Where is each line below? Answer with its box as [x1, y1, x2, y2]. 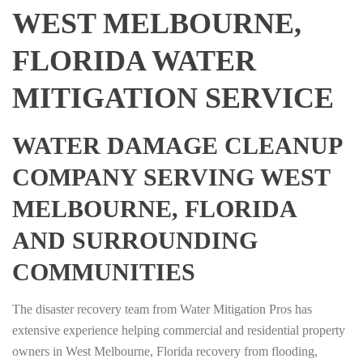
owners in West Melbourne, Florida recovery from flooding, [12, 344, 318, 359]
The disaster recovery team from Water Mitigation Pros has [12, 302, 312, 317]
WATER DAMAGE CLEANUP [12, 132, 341, 160]
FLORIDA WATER [12, 45, 256, 78]
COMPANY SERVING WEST [12, 164, 330, 191]
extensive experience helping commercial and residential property [12, 323, 345, 338]
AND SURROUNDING [12, 227, 258, 254]
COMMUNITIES [12, 258, 195, 286]
